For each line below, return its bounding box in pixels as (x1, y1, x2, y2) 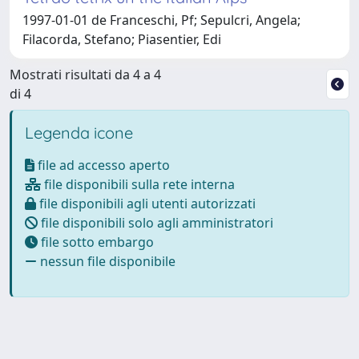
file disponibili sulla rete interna (41, 175, 235, 193)
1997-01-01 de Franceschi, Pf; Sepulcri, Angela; (22, 10, 301, 29)
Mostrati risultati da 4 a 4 (10, 65, 161, 83)
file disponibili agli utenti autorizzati (36, 194, 256, 212)
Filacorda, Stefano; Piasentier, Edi (22, 30, 221, 48)
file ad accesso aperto (34, 155, 170, 174)
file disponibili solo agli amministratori (38, 213, 273, 232)
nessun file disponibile (37, 252, 175, 270)
